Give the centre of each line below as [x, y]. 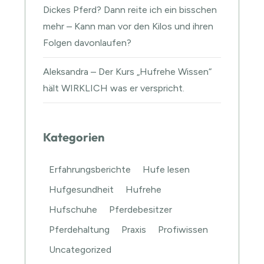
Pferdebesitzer [141, 209]
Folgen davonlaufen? [88, 42]
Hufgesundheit [82, 189]
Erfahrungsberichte [90, 169]
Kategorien [74, 137]
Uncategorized [80, 249]
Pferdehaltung [80, 229]
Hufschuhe [73, 209]
